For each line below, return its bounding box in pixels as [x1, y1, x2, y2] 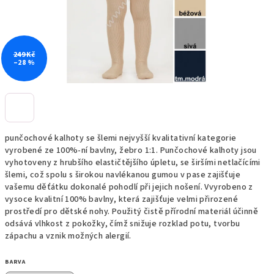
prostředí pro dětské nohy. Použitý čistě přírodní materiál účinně [5, 206, 258, 218]
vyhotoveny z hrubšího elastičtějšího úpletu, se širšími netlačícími [5, 157, 261, 169]
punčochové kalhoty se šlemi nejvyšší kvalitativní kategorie [5, 132, 237, 144]
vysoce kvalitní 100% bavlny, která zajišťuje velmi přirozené [5, 193, 238, 206]
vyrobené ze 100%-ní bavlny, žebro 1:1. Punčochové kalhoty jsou [5, 144, 257, 157]
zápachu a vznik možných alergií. [5, 230, 131, 242]
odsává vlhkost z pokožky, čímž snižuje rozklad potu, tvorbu [5, 218, 240, 230]
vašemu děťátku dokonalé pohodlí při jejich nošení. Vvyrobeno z [5, 181, 253, 193]
